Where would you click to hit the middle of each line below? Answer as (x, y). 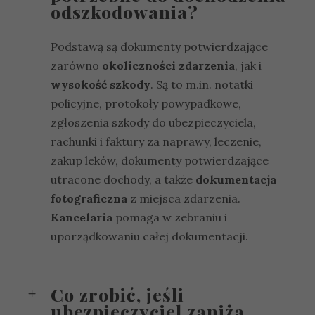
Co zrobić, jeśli (117, 294)
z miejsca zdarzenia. (184, 198)
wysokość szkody (101, 84)
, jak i (248, 65)
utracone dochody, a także (123, 179)
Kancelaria (82, 217)
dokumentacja (236, 179)
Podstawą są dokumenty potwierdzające (159, 46)
